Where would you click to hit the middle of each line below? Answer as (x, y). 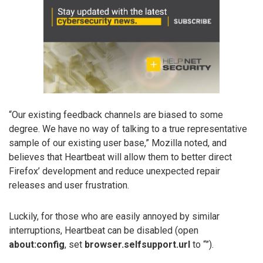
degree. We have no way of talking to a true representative (128, 129)
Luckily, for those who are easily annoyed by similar (114, 216)
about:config (37, 244)
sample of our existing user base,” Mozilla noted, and (118, 143)
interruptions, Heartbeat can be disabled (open (104, 230)
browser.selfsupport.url (137, 244)
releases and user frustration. (69, 185)
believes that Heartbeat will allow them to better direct (120, 157)
